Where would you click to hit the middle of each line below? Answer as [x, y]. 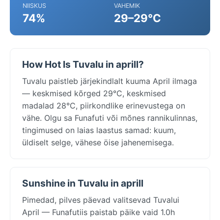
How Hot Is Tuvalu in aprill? [83, 64]
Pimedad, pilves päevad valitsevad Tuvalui [101, 200]
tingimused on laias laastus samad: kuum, [99, 130]
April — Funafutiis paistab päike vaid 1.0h [98, 212]
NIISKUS [34, 5]
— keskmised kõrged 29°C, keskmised [94, 93]
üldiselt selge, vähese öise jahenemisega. [98, 142]
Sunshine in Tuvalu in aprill [83, 183]
